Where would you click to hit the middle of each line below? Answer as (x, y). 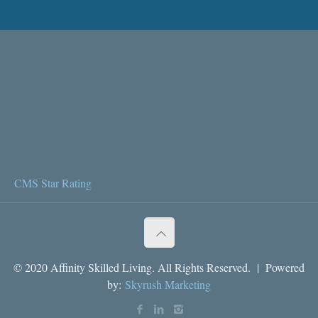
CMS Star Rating (53, 182)
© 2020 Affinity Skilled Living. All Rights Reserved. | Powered (159, 267)
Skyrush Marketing (168, 284)
